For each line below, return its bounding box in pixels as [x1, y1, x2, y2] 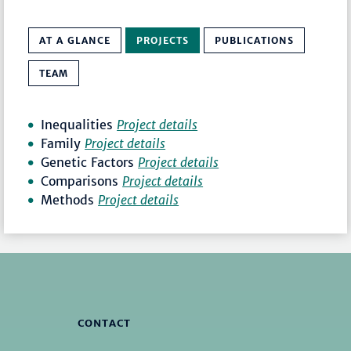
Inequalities [41, 117, 118, 133]
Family [41, 136, 85, 152]
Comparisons [41, 173, 123, 190]
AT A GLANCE [39, 34, 111, 47]
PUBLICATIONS [215, 34, 295, 47]
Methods [41, 192, 99, 208]
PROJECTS [136, 34, 190, 47]
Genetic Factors [41, 154, 139, 171]
